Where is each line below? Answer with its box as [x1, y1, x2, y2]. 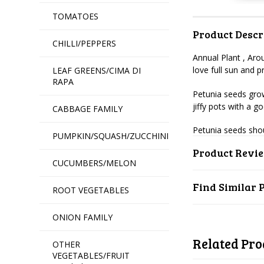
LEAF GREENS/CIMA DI [52, 65, 141, 76]
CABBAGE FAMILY [52, 103, 123, 114]
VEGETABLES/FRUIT [52, 250, 130, 261]
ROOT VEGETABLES [52, 184, 130, 196]
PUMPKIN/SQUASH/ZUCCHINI [52, 130, 169, 141]
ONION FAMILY [52, 212, 113, 223]
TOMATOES [52, 11, 99, 22]
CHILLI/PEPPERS [52, 38, 117, 49]
